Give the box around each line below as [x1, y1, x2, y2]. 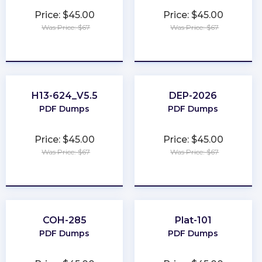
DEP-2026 [169, 90, 218, 101]
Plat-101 [174, 215, 212, 226]
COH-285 [42, 215, 87, 226]
